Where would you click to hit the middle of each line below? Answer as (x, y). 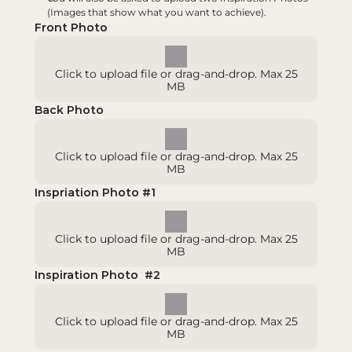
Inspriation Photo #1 (95, 192)
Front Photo (71, 27)
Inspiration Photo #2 (97, 275)
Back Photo (69, 110)
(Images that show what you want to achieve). (157, 12)
